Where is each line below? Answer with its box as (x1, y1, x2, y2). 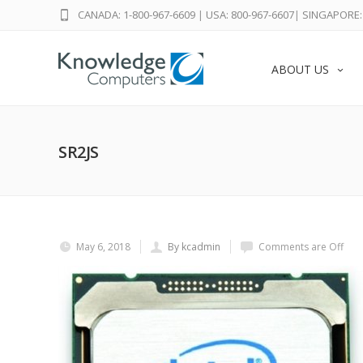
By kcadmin (168, 240, 220, 254)
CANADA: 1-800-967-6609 (78, 7, 195, 22)
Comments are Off (258, 240, 344, 254)
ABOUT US (271, 62, 329, 77)
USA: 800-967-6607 (206, 7, 294, 22)
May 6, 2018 (76, 240, 130, 254)
